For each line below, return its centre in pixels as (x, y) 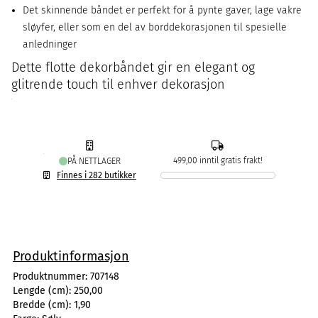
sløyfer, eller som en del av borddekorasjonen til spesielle (155, 27)
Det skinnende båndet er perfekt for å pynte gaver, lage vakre (162, 10)
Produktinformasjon (71, 256)
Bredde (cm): (43, 305)
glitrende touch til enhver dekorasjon (118, 84)
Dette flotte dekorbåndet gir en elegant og (133, 67)
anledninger (50, 44)
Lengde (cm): (43, 291)
